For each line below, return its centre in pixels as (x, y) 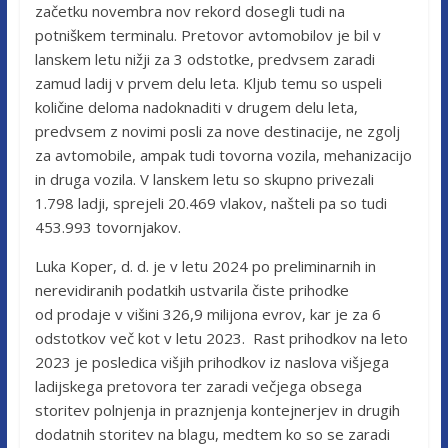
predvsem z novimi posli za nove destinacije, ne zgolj (217, 130)
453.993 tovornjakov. (107, 226)
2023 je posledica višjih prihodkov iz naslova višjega (211, 361)
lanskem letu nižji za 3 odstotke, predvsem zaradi (204, 58)
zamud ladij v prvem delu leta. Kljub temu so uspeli (208, 82)
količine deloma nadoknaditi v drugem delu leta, (196, 106)
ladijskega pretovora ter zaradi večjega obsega (198, 385)
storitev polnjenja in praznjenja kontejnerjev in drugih (217, 409)
